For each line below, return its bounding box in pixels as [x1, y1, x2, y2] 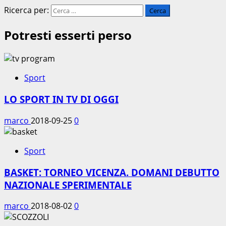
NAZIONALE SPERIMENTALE [4, 178, 132, 191]
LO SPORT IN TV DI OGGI [4, 93, 119, 106]
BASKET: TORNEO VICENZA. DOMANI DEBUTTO [4, 165, 219, 179]
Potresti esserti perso [4, 26, 132, 43]
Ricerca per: [4, 4, 49, 16]
